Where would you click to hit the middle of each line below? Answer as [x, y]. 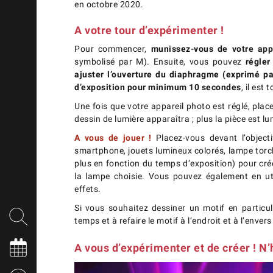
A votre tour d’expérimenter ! [149, 30]
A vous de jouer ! [113, 138]
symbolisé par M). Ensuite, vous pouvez [160, 62]
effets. [88, 189]
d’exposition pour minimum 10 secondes [158, 87]
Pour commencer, [113, 49]
